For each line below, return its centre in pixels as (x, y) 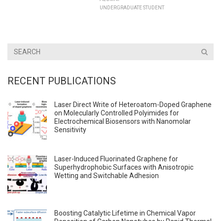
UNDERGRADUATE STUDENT (132, 8)
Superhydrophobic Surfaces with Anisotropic (124, 167)
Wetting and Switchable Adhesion (107, 176)
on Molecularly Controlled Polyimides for (117, 113)
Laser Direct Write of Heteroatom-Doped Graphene (133, 105)
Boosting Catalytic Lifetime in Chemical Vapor (125, 213)
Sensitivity (70, 130)
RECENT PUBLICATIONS (62, 81)
